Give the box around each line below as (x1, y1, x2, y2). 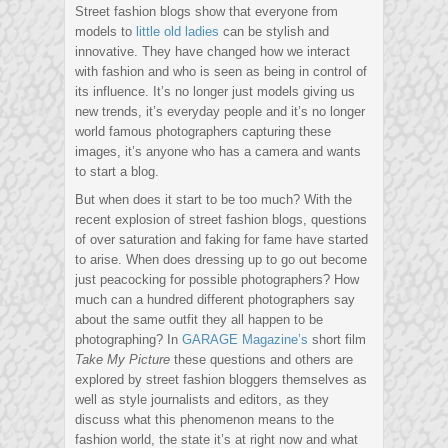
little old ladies (136, 24, 219, 40)
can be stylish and (219, 24, 329, 40)
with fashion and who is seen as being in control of (75, 64, 367, 80)
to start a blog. (75, 164, 159, 180)
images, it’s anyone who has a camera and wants (75, 144, 361, 160)
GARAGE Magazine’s (182, 332, 308, 348)
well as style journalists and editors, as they (75, 392, 329, 408)
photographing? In (75, 332, 182, 348)
